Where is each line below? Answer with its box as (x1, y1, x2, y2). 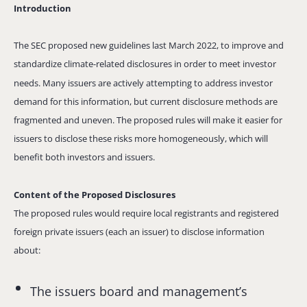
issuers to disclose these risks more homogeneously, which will (14, 132, 268, 145)
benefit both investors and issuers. (14, 151, 155, 164)
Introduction (14, 1, 71, 14)
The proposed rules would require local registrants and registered (14, 207, 279, 219)
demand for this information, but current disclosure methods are (14, 95, 278, 108)
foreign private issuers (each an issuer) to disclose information (14, 225, 265, 238)
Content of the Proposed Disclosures (14, 188, 175, 201)
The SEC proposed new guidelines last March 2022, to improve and (14, 39, 284, 52)
